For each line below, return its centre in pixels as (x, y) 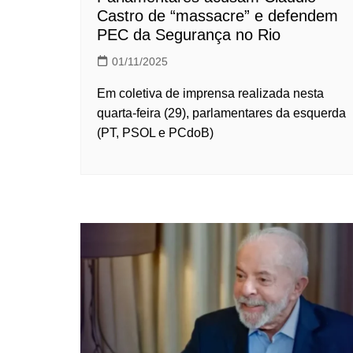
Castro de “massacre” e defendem (217, 15)
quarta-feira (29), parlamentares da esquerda (221, 113)
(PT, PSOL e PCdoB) (155, 132)
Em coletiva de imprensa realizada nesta (210, 93)
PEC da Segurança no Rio (189, 34)
